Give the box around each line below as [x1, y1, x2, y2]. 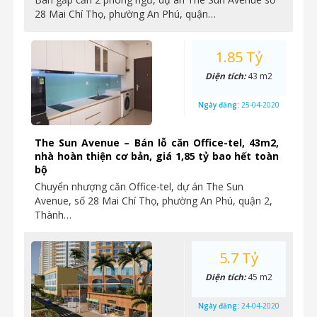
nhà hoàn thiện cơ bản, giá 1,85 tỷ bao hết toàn [35, 149, 279, 163]
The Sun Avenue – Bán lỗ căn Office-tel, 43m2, [35, 136, 279, 149]
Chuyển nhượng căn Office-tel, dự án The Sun [35, 180, 243, 193]
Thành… [35, 208, 71, 221]
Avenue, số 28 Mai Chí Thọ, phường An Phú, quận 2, [35, 194, 272, 207]
